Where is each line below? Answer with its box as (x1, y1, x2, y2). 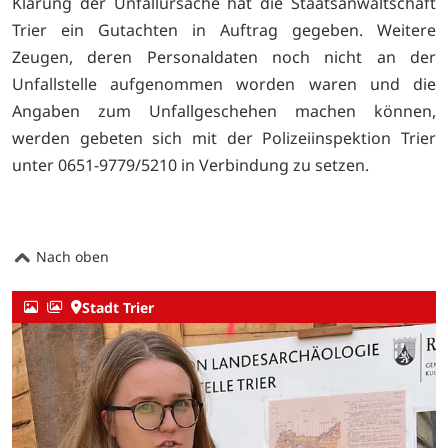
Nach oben (32, 247, 109, 267)
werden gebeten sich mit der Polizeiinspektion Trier (12, 126, 436, 149)
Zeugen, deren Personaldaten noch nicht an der (12, 45, 436, 68)
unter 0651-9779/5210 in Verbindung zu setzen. (12, 153, 369, 176)
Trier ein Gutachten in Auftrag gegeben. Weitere (12, 18, 436, 41)
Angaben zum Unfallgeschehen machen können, (12, 99, 436, 122)
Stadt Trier (82, 297, 154, 317)
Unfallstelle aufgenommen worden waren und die (12, 72, 436, 95)
